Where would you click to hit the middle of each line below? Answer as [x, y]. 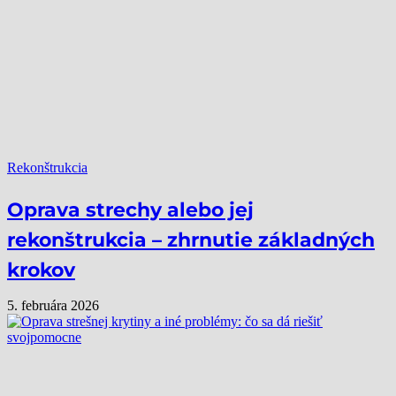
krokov [41, 270]
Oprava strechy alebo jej [130, 210]
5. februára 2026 [53, 305]
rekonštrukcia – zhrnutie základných [191, 240]
